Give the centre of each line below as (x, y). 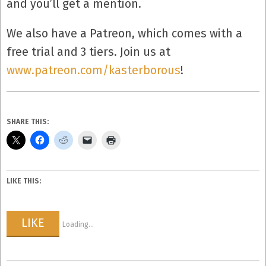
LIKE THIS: (24, 181)
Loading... (78, 224)
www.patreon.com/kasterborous (94, 70)
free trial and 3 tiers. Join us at (88, 52)
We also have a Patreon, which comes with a (124, 34)
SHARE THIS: (28, 122)
